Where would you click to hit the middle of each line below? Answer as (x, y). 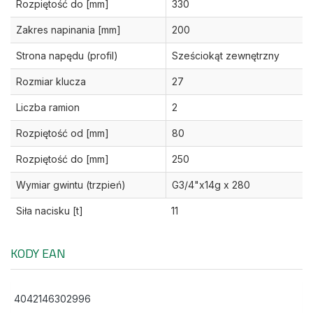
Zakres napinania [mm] (68, 30)
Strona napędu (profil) (67, 56)
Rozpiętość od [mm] (63, 133)
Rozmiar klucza (51, 82)
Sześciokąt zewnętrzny (226, 56)
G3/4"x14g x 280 (211, 185)
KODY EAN (38, 254)
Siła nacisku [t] (50, 211)
